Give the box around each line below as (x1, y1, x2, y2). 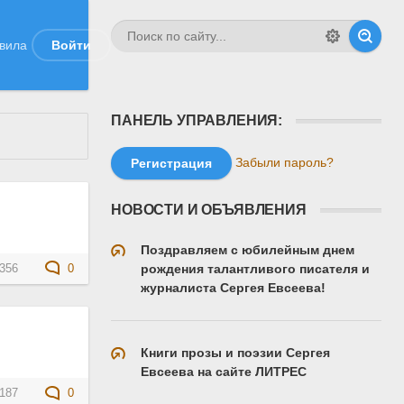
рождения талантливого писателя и (141, 262, 370, 276)
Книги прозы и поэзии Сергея (141, 345, 330, 360)
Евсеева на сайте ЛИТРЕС (141, 364, 307, 379)
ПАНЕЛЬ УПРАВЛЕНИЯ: (111, 113, 283, 128)
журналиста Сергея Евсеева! (141, 280, 326, 295)
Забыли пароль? (235, 154, 334, 170)
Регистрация (131, 156, 212, 170)
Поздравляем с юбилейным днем (141, 243, 354, 257)
